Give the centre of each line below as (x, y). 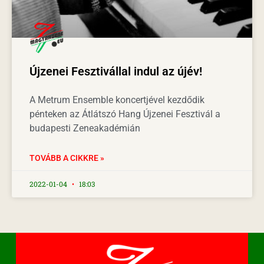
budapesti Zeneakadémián (85, 128)
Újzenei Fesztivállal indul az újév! (116, 71)
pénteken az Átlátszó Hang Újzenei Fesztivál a (125, 114)
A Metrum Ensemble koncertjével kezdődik (117, 100)
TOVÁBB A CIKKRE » (67, 158)
